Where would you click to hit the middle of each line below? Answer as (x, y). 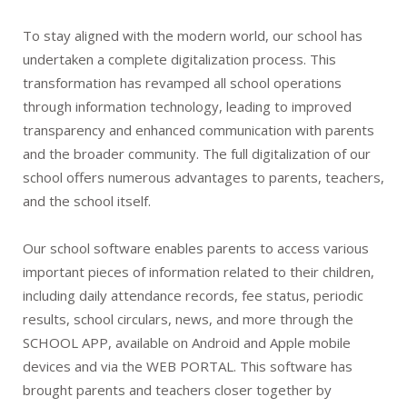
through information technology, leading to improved (187, 106)
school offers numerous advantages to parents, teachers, (203, 177)
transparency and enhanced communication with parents (199, 129)
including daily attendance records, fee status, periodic (193, 295)
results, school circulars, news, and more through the (188, 318)
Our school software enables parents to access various (196, 248)
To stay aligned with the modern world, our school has (193, 35)
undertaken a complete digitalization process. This (179, 59)
